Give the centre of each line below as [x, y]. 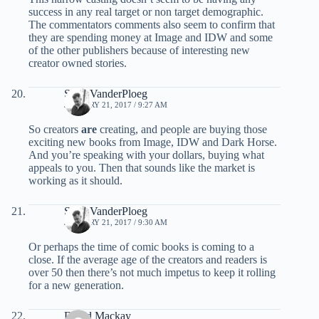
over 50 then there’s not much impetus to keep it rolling [152, 273]
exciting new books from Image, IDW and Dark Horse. [153, 142]
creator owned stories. [78, 63]
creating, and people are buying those [182, 130]
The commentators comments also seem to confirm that [152, 25]
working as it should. [75, 181]
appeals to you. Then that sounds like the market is [142, 168]
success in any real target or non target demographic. [146, 12]
